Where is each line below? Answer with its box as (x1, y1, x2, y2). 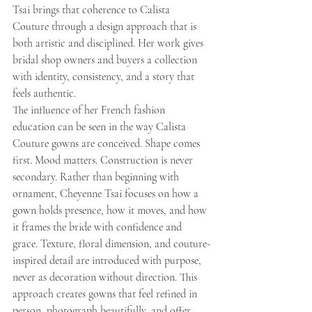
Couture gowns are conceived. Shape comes (13, 136, 203, 150)
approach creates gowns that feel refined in (13, 286, 200, 301)
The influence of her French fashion (13, 102, 168, 117)
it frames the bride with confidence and (13, 219, 185, 234)
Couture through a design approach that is (13, 19, 199, 33)
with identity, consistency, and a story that (13, 69, 197, 84)
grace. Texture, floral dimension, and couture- (13, 236, 210, 251)
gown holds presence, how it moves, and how (13, 203, 210, 217)
